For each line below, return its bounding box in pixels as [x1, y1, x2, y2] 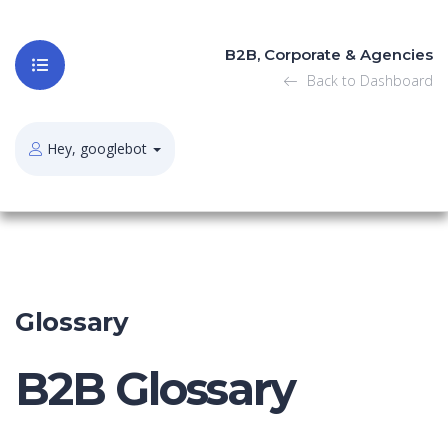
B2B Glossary [15, 361, 295, 416]
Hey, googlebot [47, 139, 147, 158]
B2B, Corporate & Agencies [224, 45, 433, 64]
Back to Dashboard [302, 71, 433, 90]
